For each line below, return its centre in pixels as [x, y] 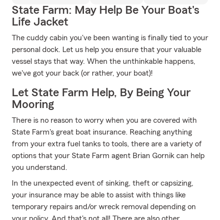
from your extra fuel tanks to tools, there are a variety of [107, 144]
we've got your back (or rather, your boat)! [82, 73]
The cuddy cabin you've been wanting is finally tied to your [110, 38]
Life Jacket [40, 22]
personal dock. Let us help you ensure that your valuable [107, 50]
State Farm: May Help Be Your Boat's [106, 10]
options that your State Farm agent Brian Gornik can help [108, 156]
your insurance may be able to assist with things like [99, 195]
